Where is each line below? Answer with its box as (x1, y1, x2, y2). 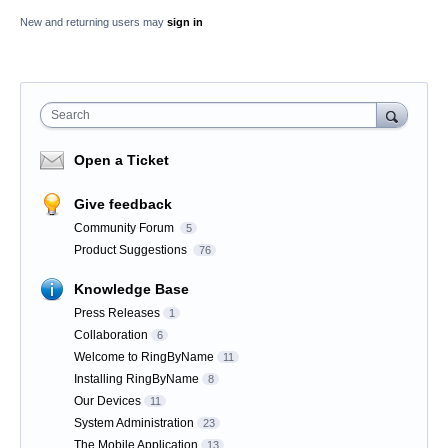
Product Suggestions (74, 243, 190, 258)
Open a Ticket (74, 152, 169, 169)
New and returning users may (20, 16, 167, 29)
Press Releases (74, 306, 160, 321)
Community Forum (74, 221, 177, 236)
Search (51, 108, 90, 123)
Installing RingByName (74, 372, 199, 387)
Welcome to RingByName (74, 350, 214, 365)
